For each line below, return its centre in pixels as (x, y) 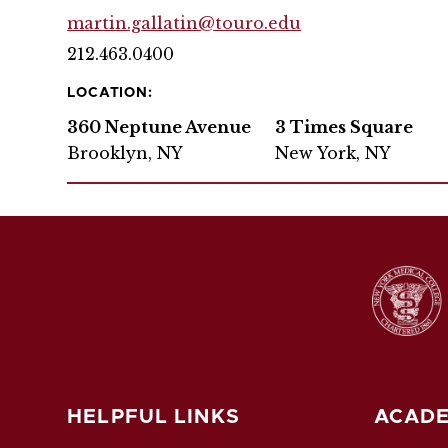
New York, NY (333, 153)
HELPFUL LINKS (153, 416)
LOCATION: (110, 93)
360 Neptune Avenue (159, 127)
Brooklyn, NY (125, 153)
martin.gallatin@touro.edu (184, 23)
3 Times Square (344, 127)
